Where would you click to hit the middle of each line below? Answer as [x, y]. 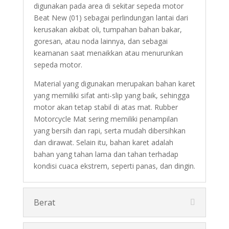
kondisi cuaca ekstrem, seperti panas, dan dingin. [114, 166]
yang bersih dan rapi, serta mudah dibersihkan [109, 131]
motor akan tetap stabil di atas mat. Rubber [106, 107]
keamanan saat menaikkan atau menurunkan [108, 53]
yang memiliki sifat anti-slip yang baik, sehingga [111, 96]
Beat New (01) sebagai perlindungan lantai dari [111, 18]
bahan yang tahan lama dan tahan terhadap [106, 154]
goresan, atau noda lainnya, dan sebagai [100, 41]
